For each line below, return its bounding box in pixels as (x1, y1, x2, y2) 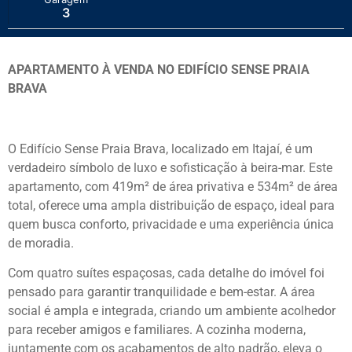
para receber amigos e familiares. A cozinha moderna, (8, 322, 306, 338)
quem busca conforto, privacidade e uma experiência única (8, 216, 334, 232)
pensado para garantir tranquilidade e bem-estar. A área (8, 284, 315, 300)
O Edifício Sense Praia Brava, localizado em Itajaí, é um (8, 141, 313, 156)
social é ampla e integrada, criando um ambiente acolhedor (8, 303, 335, 319)
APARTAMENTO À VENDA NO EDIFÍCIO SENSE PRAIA (8, 62, 310, 77)
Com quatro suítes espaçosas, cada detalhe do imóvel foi (8, 266, 324, 281)
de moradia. (8, 235, 74, 251)
